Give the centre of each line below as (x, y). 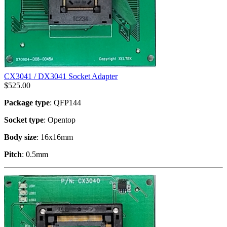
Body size (20, 137)
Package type (27, 102)
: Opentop (60, 120)
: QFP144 (65, 102)
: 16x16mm (55, 137)
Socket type (24, 120)
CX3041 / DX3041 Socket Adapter (61, 76)
